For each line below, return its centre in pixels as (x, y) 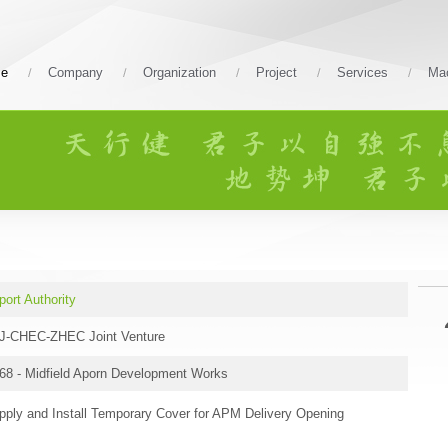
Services (362, 72)
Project (276, 72)
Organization (179, 72)
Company (75, 72)
